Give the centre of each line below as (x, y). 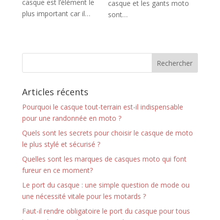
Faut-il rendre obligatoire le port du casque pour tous (106, 211)
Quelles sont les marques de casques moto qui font (104, 159)
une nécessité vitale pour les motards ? (84, 196)
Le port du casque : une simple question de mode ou (106, 185)
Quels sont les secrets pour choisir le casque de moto (107, 133)
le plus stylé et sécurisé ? (61, 144)
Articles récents (55, 92)
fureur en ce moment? (57, 170)
